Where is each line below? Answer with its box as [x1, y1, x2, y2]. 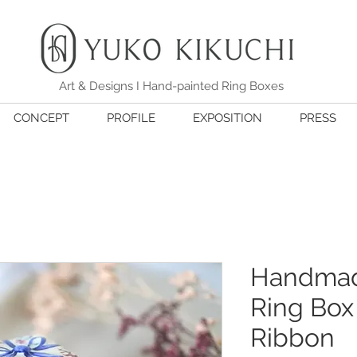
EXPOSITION [192, 111, 262, 126]
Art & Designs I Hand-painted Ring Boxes [59, 79, 284, 94]
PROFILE [106, 111, 155, 126]
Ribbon [250, 323, 335, 353]
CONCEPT [13, 111, 69, 126]
